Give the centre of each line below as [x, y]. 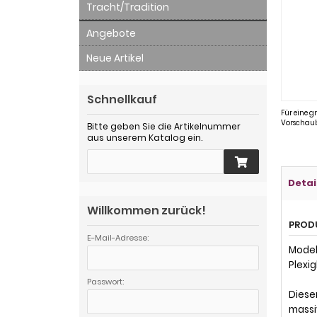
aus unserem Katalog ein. [145, 138]
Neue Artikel [115, 58]
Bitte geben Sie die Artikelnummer [164, 126]
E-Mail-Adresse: [118, 238]
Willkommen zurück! [146, 211]
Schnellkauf [122, 99]
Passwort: [105, 282]
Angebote [111, 33]
